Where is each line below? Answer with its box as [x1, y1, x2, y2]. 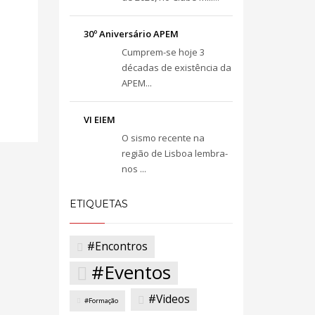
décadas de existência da [121, 61, 231, 74]
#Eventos [91, 259, 171, 285]
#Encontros [86, 238, 148, 254]
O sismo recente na [121, 131, 205, 144]
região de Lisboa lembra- [121, 147, 228, 160]
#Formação [84, 295, 118, 305]
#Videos [148, 290, 190, 307]
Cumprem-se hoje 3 [121, 46, 205, 58]
